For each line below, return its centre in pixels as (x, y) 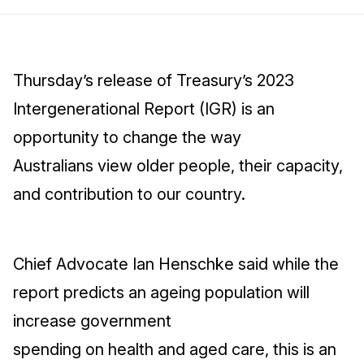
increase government (92, 321)
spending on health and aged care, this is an (175, 349)
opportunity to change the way (127, 137)
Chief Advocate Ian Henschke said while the (176, 264)
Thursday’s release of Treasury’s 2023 (154, 80)
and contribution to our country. (129, 194)
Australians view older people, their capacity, (178, 166)
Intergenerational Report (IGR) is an (144, 109)
